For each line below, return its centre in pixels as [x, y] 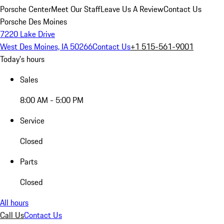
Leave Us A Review [132, 9]
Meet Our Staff [76, 9]
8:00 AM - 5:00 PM [52, 100]
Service [32, 120]
